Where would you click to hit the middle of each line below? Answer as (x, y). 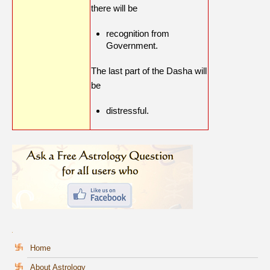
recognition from (138, 34)
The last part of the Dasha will (149, 71)
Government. (133, 46)
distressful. (127, 111)
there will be (115, 8)
